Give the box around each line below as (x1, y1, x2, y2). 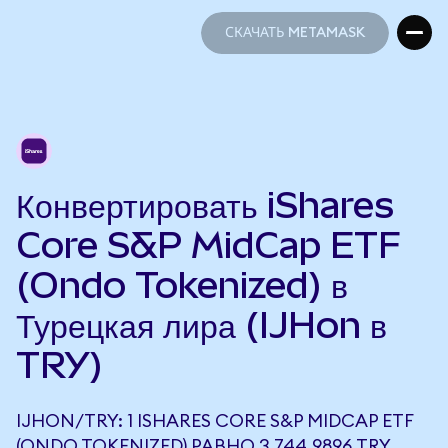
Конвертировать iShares (16, 184, 394, 226)
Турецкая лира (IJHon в (16, 304, 387, 346)
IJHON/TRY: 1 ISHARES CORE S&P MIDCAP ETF (16, 412, 413, 430)
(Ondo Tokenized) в (16, 264, 348, 306)
